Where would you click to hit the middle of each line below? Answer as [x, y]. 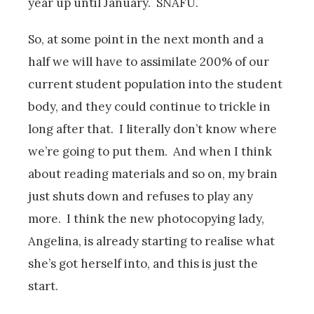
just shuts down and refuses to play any [141, 196]
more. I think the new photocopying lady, [146, 218]
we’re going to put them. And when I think [150, 151]
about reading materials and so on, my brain [153, 173]
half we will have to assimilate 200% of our [149, 61]
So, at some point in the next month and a [146, 39]
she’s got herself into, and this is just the [143, 263]
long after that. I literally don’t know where [152, 129]
